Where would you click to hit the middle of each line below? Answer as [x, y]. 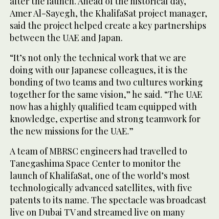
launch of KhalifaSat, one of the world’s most [100, 176]
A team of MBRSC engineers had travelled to [99, 151]
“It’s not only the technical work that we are [98, 58]
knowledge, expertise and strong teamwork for [105, 119]
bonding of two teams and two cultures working [106, 82]
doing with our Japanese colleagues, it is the [99, 70]
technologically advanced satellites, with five [101, 188]
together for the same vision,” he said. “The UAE [106, 95]
